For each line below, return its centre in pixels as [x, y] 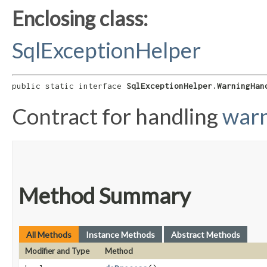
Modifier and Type [57, 251]
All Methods [49, 235]
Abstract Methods [206, 235]
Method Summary [105, 196]
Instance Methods [120, 235]
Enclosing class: [80, 18]
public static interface [69, 86]
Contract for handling [117, 117]
